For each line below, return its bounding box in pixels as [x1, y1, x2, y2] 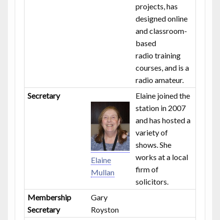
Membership [27, 192, 72, 202]
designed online [136, 13, 188, 23]
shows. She [136, 139, 172, 149]
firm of [136, 164, 159, 174]
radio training [136, 50, 181, 60]
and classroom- [136, 26, 188, 35]
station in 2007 [136, 103, 186, 112]
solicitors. [136, 176, 169, 186]
